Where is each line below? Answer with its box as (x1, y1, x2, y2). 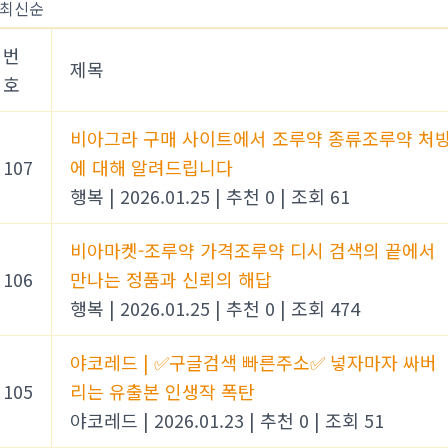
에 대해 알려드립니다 (70, 153, 233, 180)
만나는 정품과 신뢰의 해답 (70, 265, 272, 292)
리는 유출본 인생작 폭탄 (70, 377, 255, 404)
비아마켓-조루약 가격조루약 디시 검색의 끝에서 (70, 236, 436, 263)
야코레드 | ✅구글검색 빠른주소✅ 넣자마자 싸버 (70, 348, 437, 375)
